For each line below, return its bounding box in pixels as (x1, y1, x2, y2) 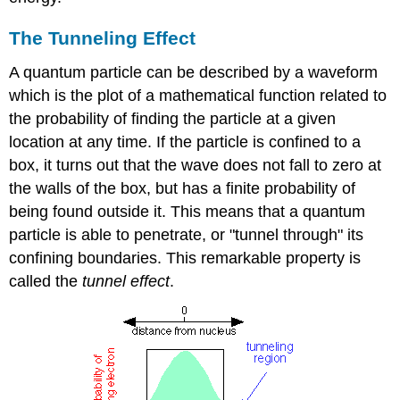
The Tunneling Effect (9, 28, 196, 49)
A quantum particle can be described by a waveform (9, 63, 379, 82)
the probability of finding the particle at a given (9, 110, 337, 129)
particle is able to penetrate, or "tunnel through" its (9, 226, 364, 245)
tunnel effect (82, 272, 171, 291)
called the (9, 272, 83, 291)
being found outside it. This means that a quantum (9, 203, 366, 221)
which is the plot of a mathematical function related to (9, 87, 387, 105)
